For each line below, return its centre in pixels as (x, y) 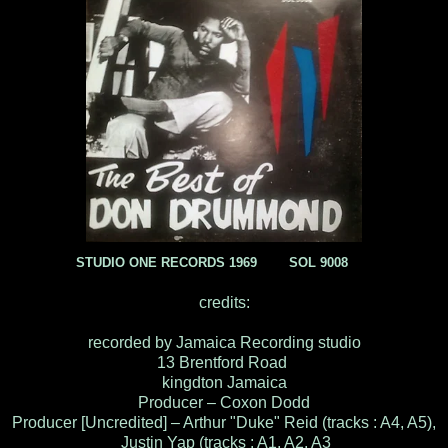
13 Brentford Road (224, 362)
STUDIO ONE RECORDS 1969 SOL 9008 (214, 262)
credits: (224, 302)
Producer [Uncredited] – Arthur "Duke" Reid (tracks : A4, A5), (224, 422)
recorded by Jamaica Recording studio (224, 342)
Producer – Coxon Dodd (224, 402)
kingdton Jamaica (224, 382)
